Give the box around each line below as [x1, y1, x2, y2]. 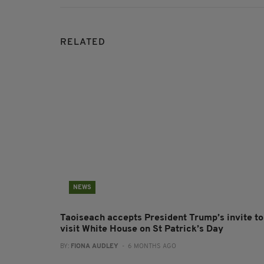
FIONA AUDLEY [71, 243, 118, 250]
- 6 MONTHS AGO [118, 243, 176, 250]
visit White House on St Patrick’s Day [60, 225, 223, 235]
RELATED [60, 38, 105, 48]
